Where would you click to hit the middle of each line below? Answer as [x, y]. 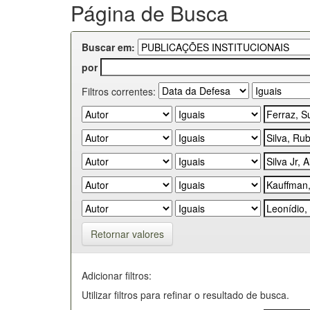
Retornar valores [127, 234]
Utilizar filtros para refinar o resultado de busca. [185, 294]
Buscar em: [108, 47]
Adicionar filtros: [117, 275]
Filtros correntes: [119, 91]
